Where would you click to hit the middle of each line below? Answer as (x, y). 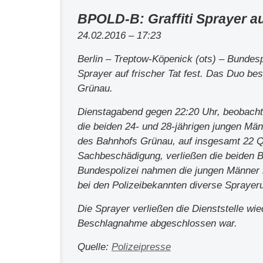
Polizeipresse (141, 247)
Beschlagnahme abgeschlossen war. (157, 223)
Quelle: (95, 247)
